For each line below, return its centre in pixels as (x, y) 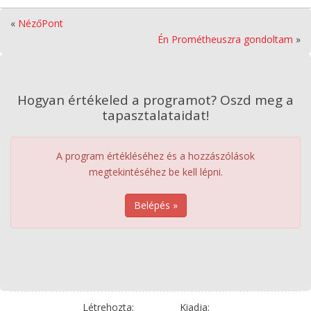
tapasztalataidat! (155, 115)
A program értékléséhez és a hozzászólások (155, 155)
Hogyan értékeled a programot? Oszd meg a (155, 100)
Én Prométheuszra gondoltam (225, 39)
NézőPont (41, 23)
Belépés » (155, 205)
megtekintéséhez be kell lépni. (155, 171)
